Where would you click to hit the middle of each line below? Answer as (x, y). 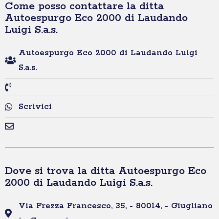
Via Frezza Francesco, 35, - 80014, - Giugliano (115, 206)
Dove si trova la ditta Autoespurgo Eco (106, 171)
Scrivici (35, 107)
